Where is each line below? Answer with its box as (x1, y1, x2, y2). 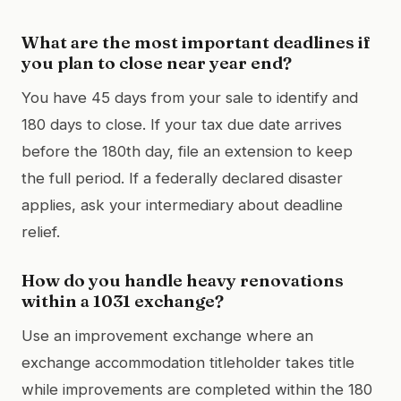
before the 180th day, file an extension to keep (21, 141, 353, 160)
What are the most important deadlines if (21, 30, 371, 53)
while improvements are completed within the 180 (21, 380, 372, 398)
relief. (21, 222, 60, 241)
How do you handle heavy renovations (21, 269, 344, 291)
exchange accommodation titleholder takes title (21, 353, 354, 371)
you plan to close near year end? (21, 51, 292, 73)
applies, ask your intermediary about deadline (21, 195, 343, 214)
